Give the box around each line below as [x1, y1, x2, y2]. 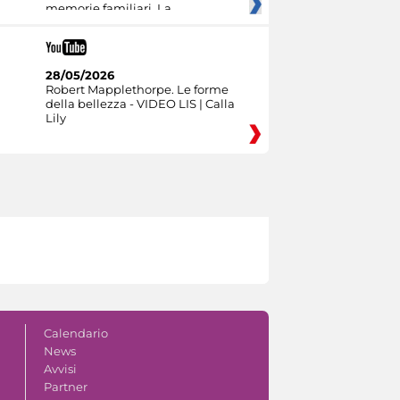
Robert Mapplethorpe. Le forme [45, 81, 229, 96]
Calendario [43, 325, 108, 340]
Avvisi [43, 361, 77, 376]
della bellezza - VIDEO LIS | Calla [45, 96, 235, 111]
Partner [43, 379, 87, 394]
